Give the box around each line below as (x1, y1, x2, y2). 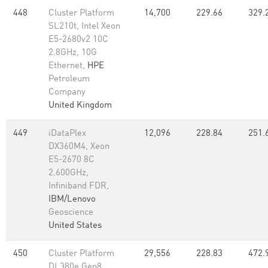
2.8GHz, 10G (48, 48, 97, 57)
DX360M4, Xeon (48, 142, 109, 151)
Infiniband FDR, (48, 182, 109, 191)
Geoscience (48, 208, 93, 217)
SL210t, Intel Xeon (48, 22, 120, 31)
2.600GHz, (48, 169, 89, 178)
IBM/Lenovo (48, 195, 96, 204)
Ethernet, (48, 62, 87, 71)
